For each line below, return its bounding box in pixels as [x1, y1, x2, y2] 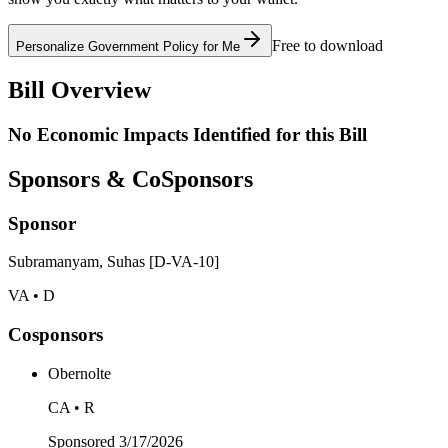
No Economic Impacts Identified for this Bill [8, 123, 367, 145]
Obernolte [48, 364, 111, 382]
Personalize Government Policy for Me [16, 39, 240, 55]
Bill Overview [8, 77, 151, 104]
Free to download [272, 37, 383, 55]
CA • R [48, 398, 95, 416]
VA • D [8, 287, 55, 305]
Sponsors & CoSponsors [8, 165, 253, 192]
